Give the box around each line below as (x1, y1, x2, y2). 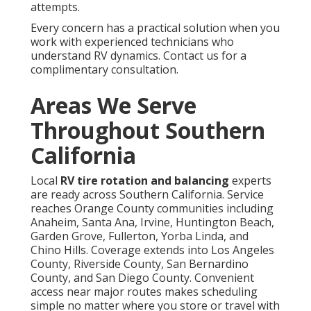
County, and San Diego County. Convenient (31, 269, 254, 285)
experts (229, 172, 271, 188)
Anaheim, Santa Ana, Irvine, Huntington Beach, (31, 214, 274, 230)
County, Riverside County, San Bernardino (31, 255, 249, 271)
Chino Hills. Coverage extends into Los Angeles (31, 242, 274, 258)
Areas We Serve (31, 90, 196, 120)
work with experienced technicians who (31, 33, 234, 49)
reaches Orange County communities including (31, 200, 274, 216)
